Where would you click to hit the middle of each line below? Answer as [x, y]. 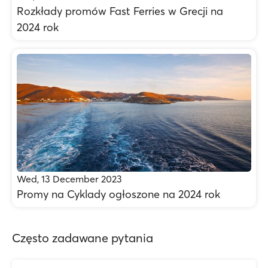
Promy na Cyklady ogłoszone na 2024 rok [118, 194]
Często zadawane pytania [83, 238]
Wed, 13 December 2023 [69, 179]
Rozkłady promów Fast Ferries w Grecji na [120, 11]
